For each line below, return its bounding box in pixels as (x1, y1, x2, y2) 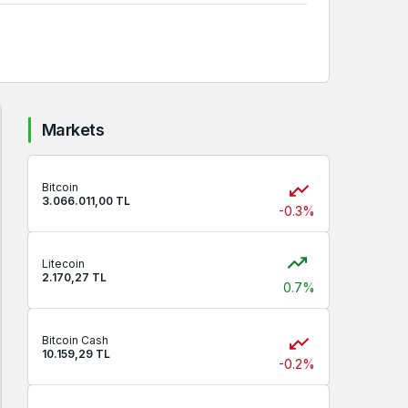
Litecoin (42, 257, 85, 270)
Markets (42, 120, 105, 139)
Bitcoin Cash (42, 333, 108, 347)
